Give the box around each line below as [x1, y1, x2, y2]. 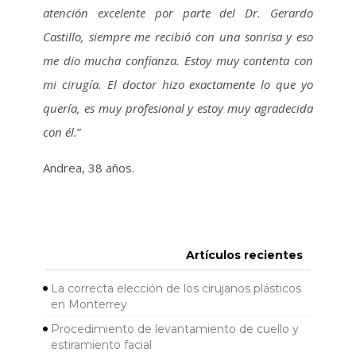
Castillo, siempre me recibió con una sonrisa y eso [42, 29, 314, 44]
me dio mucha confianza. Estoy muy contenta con [42, 52, 314, 68]
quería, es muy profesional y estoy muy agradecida [42, 100, 314, 116]
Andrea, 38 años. [42, 160, 134, 176]
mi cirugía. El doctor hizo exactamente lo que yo [42, 76, 314, 92]
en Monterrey [50, 297, 127, 312]
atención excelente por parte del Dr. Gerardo [42, 5, 314, 21]
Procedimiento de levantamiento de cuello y [50, 322, 299, 337]
